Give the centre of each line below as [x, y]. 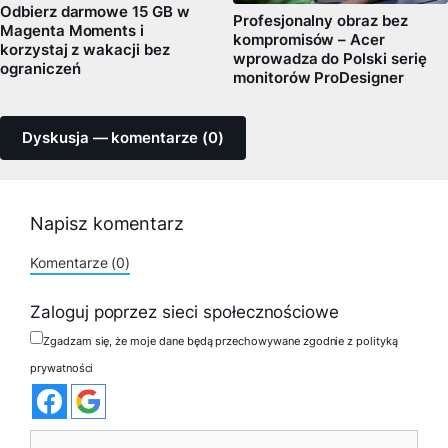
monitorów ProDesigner [318, 77]
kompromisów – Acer [309, 39]
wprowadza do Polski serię [330, 58]
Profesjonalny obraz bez [320, 20]
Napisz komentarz [107, 223]
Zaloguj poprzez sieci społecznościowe [185, 312]
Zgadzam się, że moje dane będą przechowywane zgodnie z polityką [220, 341]
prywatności [62, 367]
